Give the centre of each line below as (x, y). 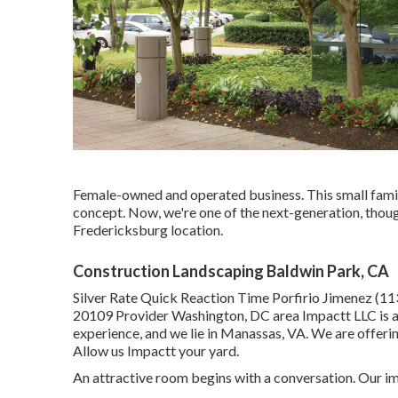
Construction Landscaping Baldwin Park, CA (231, 271)
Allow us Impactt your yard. (156, 350)
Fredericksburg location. (148, 229)
